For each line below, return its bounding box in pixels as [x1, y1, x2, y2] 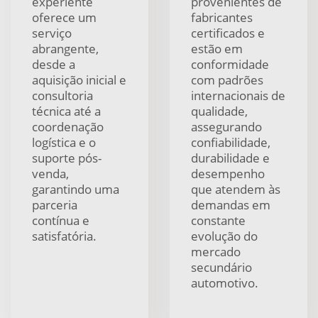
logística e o [32, 134, 96, 150]
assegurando [191, 119, 262, 135]
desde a [32, 56, 75, 72]
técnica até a [32, 103, 101, 119]
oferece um [32, 9, 97, 26]
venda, [32, 165, 69, 182]
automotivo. [191, 275, 258, 291]
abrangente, [32, 40, 99, 57]
